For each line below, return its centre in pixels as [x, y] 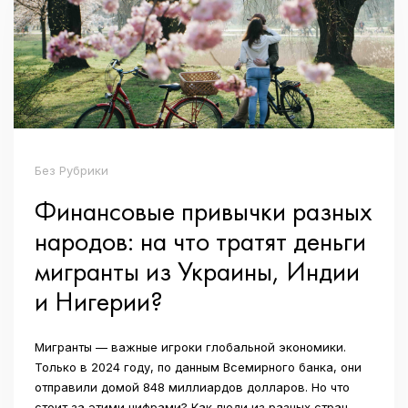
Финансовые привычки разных [204, 211]
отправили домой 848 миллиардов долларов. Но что [192, 387]
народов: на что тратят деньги [200, 241]
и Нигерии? [99, 301]
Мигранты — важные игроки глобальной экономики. [190, 347]
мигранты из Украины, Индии [197, 271]
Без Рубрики [71, 170]
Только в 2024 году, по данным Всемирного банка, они [198, 367]
